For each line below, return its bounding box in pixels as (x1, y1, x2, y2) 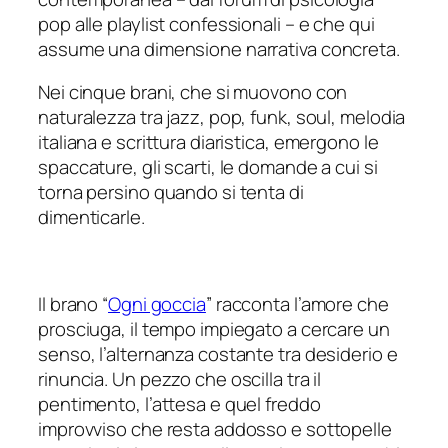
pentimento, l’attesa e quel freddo (38, 391, 321, 418)
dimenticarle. (38, 204, 145, 231)
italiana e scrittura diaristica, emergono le (38, 129, 379, 156)
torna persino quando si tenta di (38, 179, 304, 206)
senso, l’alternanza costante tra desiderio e (38, 341, 398, 368)
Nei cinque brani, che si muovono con (38, 79, 348, 106)
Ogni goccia (108, 291, 206, 318)
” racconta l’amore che (205, 291, 389, 318)
